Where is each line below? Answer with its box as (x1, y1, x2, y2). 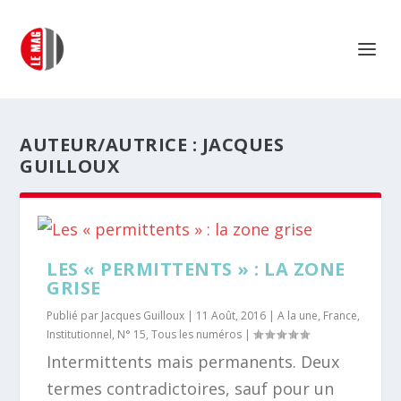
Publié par (47, 308, 102, 323)
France (323, 308, 358, 323)
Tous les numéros (151, 327, 243, 342)
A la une (277, 308, 319, 323)
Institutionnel (47, 327, 113, 342)
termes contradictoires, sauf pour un (47, 378, 335, 399)
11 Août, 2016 (196, 308, 267, 323)
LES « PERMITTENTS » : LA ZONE (47, 257, 346, 281)
